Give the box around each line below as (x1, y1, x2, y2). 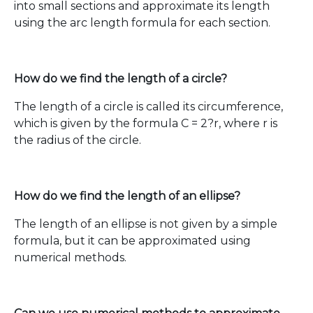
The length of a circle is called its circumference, (14, 100, 283, 113)
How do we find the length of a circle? (14, 72, 227, 85)
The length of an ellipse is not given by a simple (14, 217, 277, 231)
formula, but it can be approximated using (14, 234, 251, 247)
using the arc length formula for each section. (14, 16, 270, 29)
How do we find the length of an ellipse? (14, 189, 240, 203)
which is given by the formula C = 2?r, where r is (14, 117, 277, 130)
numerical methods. (14, 251, 126, 264)
